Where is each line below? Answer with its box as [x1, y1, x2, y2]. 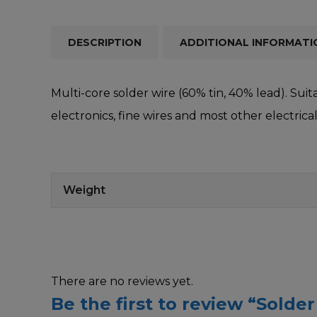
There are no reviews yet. [51, 274, 193, 288]
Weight [63, 183, 105, 197]
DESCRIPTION [68, 35, 142, 49]
